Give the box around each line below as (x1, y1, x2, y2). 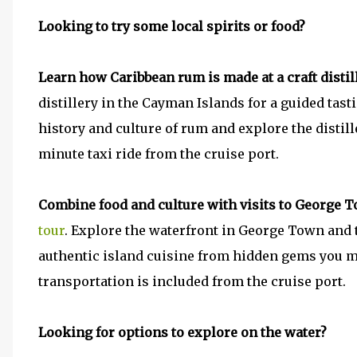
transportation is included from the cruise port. (38, 273, 346, 289)
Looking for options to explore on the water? (38, 324, 327, 340)
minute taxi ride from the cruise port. (38, 146, 279, 162)
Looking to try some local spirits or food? (38, 18, 305, 34)
